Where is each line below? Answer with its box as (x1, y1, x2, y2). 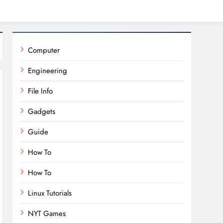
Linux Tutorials (28, 188, 72, 199)
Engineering (28, 65, 68, 76)
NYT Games (28, 208, 66, 219)
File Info (28, 86, 53, 97)
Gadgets (28, 106, 56, 117)
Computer (28, 45, 60, 56)
